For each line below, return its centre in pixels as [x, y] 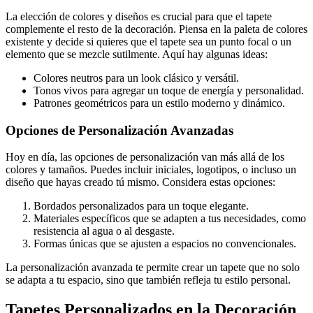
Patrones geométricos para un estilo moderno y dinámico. [159, 103]
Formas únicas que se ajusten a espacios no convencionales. [165, 244]
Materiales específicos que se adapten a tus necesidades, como [170, 219]
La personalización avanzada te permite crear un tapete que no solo [153, 268]
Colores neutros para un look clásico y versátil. [136, 78]
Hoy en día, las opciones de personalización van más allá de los [145, 157]
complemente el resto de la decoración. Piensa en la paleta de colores [156, 29]
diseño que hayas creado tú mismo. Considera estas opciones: [140, 182]
